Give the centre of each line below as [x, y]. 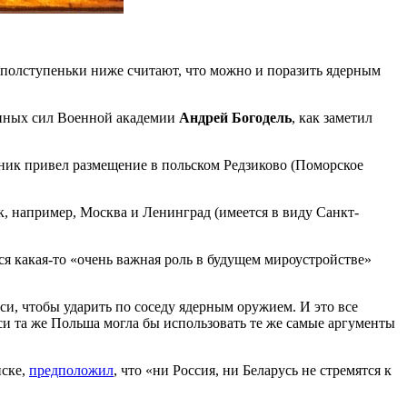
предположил [71, 370]
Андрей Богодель [235, 117]
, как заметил [332, 117]
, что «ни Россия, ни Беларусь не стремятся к [253, 370]
